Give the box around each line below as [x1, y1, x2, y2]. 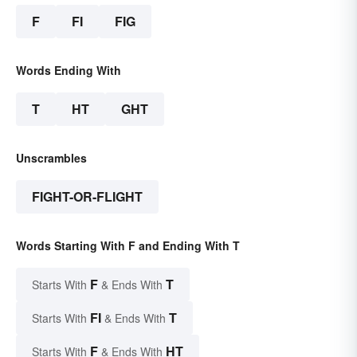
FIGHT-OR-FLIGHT [32, 187, 143, 206]
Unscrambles [16, 150, 87, 167]
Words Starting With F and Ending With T [16, 237, 240, 254]
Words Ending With [16, 62, 121, 79]
